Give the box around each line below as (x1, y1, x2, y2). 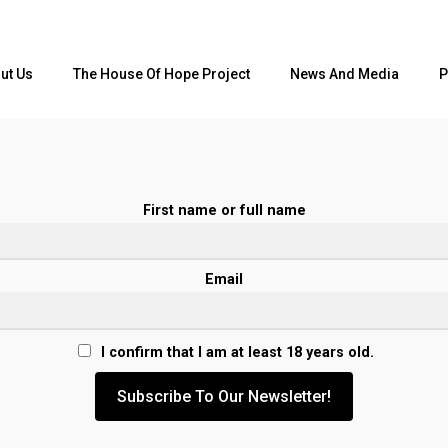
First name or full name (142, 202, 306, 219)
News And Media (290, 66, 399, 82)
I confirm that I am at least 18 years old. (97, 343, 375, 361)
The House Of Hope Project (73, 66, 250, 82)
